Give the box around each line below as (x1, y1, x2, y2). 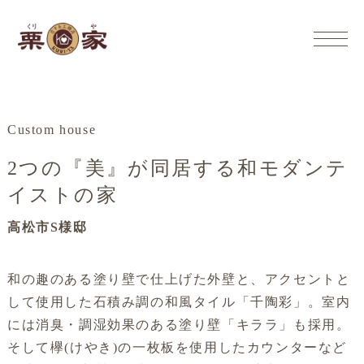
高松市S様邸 (6, 220, 88, 234)
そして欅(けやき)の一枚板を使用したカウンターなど (6, 340, 347, 354)
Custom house (6, 123, 97, 136)
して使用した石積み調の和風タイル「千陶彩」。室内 (6, 295, 351, 309)
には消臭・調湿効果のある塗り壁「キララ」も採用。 (6, 318, 351, 331)
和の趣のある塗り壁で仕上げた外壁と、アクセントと (6, 272, 351, 286)
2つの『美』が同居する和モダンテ (6, 158, 349, 179)
